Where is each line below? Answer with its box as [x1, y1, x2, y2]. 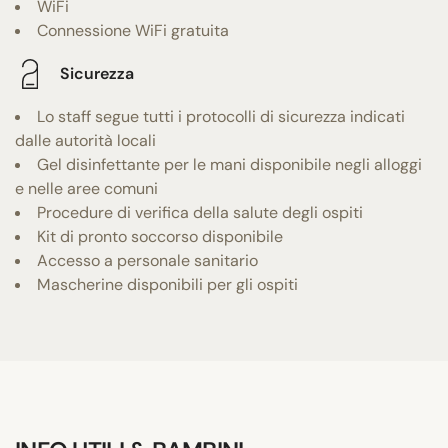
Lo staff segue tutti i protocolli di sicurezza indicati [37, 105, 405, 127]
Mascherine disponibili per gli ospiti [37, 273, 298, 295]
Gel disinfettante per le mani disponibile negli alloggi [37, 153, 422, 175]
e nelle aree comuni [15, 177, 158, 199]
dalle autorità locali [15, 129, 156, 151]
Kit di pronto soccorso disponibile [37, 225, 283, 247]
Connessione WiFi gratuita [37, 19, 229, 41]
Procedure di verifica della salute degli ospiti [37, 201, 363, 223]
